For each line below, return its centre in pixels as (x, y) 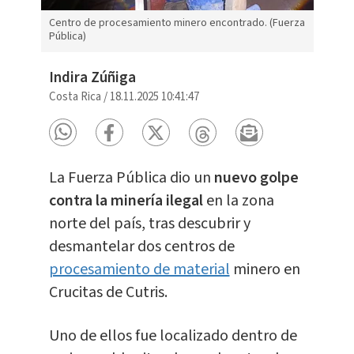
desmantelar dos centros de (141, 247)
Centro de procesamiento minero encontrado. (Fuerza (177, 23)
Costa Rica (75, 97)
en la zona (238, 201)
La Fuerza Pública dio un (131, 178)
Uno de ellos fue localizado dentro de (173, 336)
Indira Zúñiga (92, 78)
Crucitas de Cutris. (108, 293)
